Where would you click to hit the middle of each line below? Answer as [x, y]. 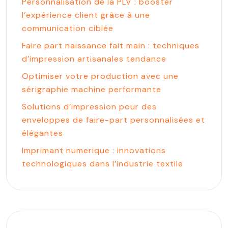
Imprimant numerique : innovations [94, 150]
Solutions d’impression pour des [89, 107]
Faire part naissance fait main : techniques [111, 46]
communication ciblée [68, 28]
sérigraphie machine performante [92, 89]
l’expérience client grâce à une [86, 15]
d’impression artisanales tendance [94, 59]
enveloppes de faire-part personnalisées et [113, 120]
